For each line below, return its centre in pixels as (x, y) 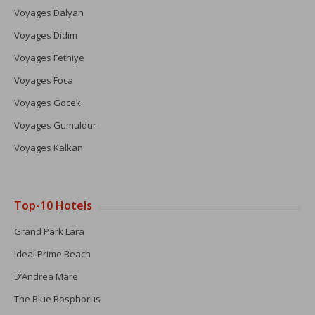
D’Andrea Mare (46, 276)
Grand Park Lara (49, 231)
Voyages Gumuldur (55, 125)
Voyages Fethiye (49, 58)
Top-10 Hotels (53, 205)
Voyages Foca (44, 80)
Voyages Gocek (47, 103)
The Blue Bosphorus (57, 299)
